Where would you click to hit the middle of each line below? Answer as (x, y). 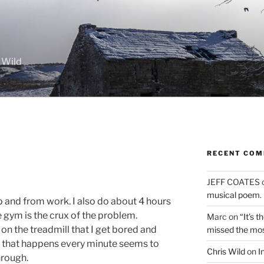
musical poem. (234, 195)
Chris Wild (226, 251)
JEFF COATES (233, 182)
